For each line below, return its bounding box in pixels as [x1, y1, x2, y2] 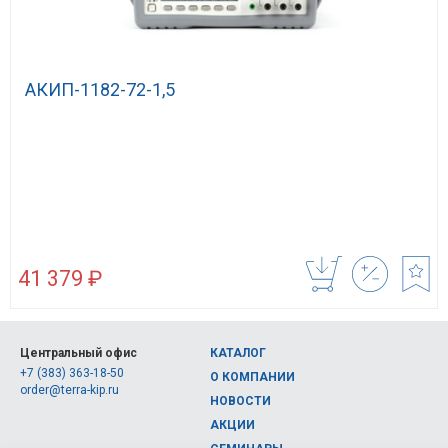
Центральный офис [20, 346, 137, 361]
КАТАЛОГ [210, 346, 266, 361]
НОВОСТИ [210, 394, 271, 409]
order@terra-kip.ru [20, 383, 119, 398]
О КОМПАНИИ [210, 370, 295, 385]
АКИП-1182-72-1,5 [25, 78, 175, 100]
